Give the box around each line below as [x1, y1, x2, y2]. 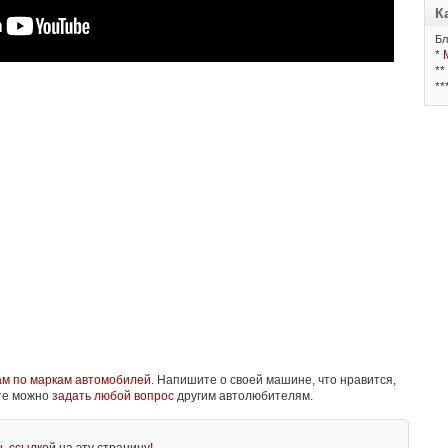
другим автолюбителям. [174, 389, 313, 404]
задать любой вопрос [52, 389, 174, 404]
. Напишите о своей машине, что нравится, [151, 373, 396, 388]
